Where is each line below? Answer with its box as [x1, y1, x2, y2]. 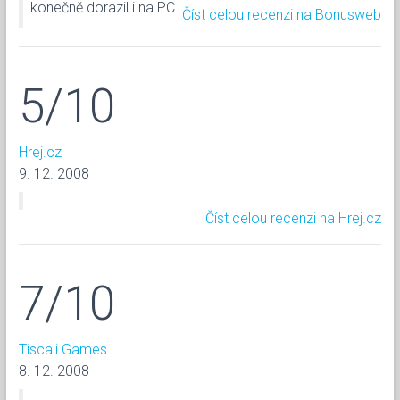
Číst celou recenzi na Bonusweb [182, 5, 381, 23]
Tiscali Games [19, 340, 107, 358]
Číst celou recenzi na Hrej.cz [205, 209, 381, 227]
